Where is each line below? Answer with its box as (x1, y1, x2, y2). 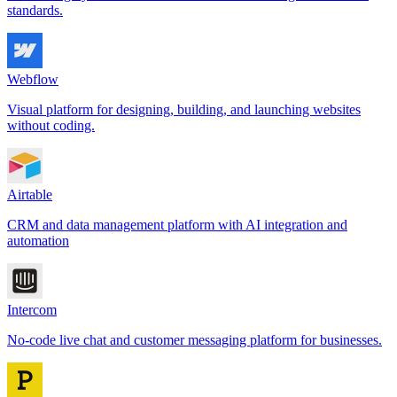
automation (7, 232, 69, 248)
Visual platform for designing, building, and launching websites (7, 101, 361, 117)
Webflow (7, 71, 58, 87)
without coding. (7, 117, 95, 133)
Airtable (7, 186, 52, 202)
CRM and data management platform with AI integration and (7, 216, 347, 232)
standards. (7, 2, 63, 18)
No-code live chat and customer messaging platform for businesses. (7, 331, 382, 347)
